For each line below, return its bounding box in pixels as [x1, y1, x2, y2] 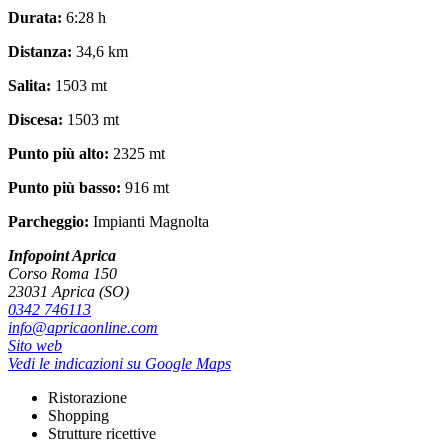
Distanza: [8, 42, 72, 60]
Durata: [8, 8, 62, 26]
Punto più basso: [8, 178, 121, 196]
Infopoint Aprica [8, 246, 116, 264]
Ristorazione [48, 388, 127, 406]
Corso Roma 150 [8, 264, 117, 282]
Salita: [8, 76, 51, 94]
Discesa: [8, 110, 63, 128]
